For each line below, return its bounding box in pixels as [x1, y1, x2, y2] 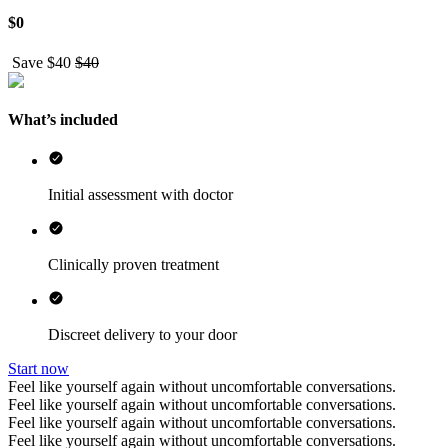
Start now [8, 360, 69, 378]
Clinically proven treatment [48, 256, 219, 274]
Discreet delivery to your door [48, 326, 237, 344]
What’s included [8, 110, 118, 128]
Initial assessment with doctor [48, 186, 233, 204]
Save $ [8, 53, 55, 71]
